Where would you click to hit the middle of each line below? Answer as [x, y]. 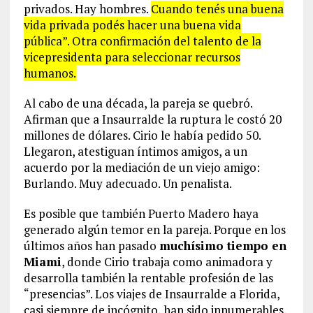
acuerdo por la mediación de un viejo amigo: [141, 168]
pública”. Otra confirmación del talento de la [142, 41]
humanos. [50, 73]
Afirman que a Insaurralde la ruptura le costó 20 [152, 119]
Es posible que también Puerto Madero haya [141, 214]
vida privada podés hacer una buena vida [132, 25]
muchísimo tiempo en [223, 246]
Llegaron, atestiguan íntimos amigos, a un [135, 152]
